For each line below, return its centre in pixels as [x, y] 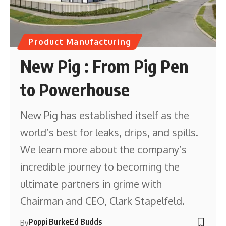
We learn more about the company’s [104, 150]
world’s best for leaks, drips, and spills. [109, 132]
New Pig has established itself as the [105, 115]
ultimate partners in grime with [91, 184]
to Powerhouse [75, 90]
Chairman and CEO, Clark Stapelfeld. [103, 201]
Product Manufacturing [80, 42]
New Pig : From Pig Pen [105, 66]
